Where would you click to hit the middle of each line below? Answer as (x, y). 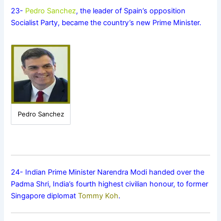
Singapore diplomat (45, 196)
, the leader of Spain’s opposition (131, 11)
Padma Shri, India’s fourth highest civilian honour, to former (110, 184)
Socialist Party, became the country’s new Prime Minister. (106, 23)
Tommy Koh (98, 196)
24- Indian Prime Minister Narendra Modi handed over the (108, 172)
